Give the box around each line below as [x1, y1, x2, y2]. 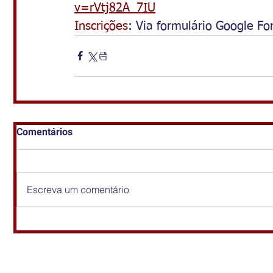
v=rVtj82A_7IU [74, 1, 155, 14]
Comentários [16, 126, 73, 138]
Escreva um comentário [27, 183, 129, 196]
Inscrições [74, 19, 128, 32]
